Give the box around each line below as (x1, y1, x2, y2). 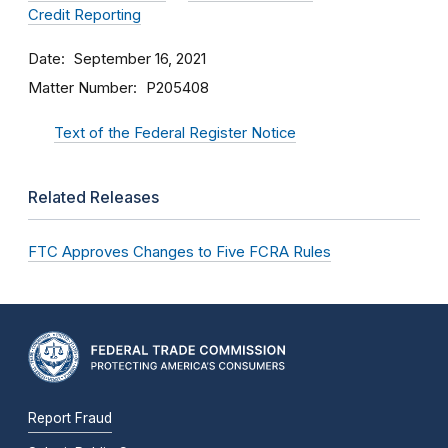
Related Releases (28, 187, 159, 207)
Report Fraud (28, 409, 112, 426)
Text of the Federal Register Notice (54, 124, 296, 142)
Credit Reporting (28, 6, 141, 24)
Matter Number (28, 78, 133, 97)
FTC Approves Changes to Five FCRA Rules (28, 242, 331, 261)
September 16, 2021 (74, 50, 206, 68)
